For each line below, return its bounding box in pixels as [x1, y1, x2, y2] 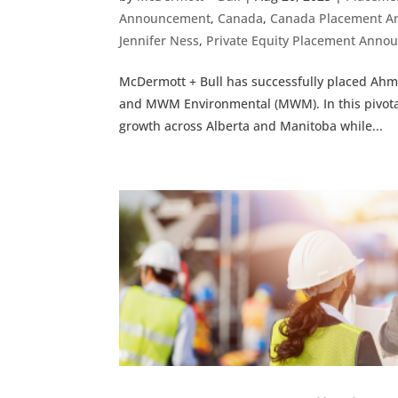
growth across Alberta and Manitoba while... [119, 117, 384, 135]
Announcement [119, 10, 211, 28]
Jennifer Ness [119, 32, 200, 50]
